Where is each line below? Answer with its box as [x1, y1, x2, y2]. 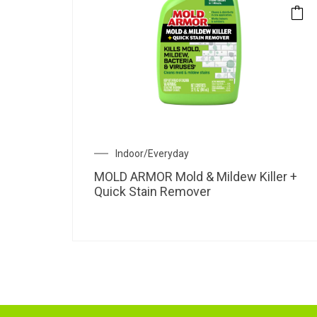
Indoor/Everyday [115, 147, 189, 159]
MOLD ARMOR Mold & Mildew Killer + [94, 168, 297, 184]
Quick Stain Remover [94, 183, 211, 199]
